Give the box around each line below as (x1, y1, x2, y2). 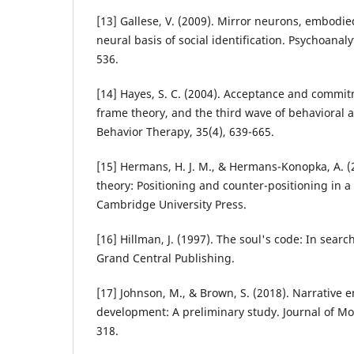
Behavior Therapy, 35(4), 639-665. (96, 124, 274, 140)
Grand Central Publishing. (96, 250, 235, 266)
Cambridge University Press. (96, 197, 247, 213)
